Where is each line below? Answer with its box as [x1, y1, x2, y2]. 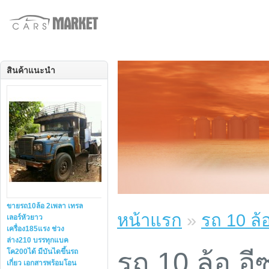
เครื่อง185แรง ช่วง [7, 225, 64, 233]
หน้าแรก [117, 210, 182, 230]
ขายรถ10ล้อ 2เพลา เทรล [7, 202, 83, 210]
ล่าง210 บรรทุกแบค [7, 236, 68, 244]
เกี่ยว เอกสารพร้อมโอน [7, 259, 76, 267]
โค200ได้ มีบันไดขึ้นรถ [7, 247, 78, 256]
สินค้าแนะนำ [7, 65, 55, 75]
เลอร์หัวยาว [7, 213, 43, 222]
